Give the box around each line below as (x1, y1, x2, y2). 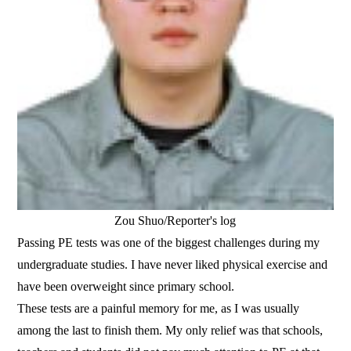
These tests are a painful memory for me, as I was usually (17, 302, 300, 316)
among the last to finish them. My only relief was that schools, (17, 324, 324, 338)
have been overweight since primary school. (17, 280, 235, 294)
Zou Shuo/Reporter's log (114, 214, 237, 228)
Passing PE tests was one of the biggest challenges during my (17, 236, 320, 250)
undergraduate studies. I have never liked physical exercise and (17, 258, 328, 272)
